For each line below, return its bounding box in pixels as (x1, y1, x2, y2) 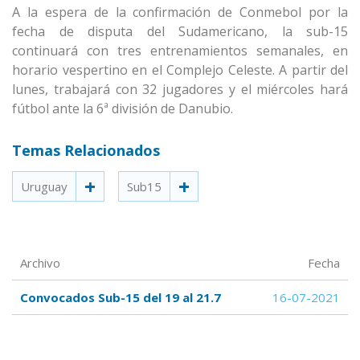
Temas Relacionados (12, 141, 160, 161)
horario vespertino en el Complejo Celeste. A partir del (12, 61, 348, 80)
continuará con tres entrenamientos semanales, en (12, 42, 348, 60)
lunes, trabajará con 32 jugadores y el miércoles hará (12, 80, 348, 99)
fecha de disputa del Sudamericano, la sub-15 (12, 22, 348, 41)
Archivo (20, 255, 60, 272)
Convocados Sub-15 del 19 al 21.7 (20, 289, 221, 306)
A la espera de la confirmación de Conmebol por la (12, 3, 348, 22)
